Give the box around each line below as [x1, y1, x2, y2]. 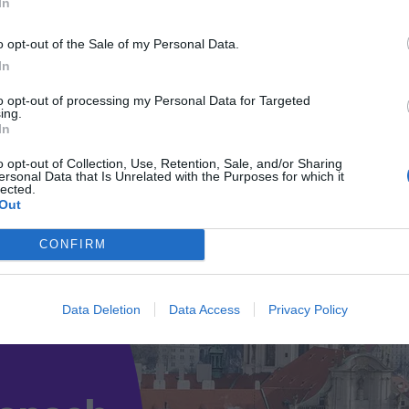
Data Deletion [61, 301, 141, 317]
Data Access [168, 301, 240, 317]
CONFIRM [38, 237, 107, 251]
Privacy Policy [267, 301, 348, 317]
